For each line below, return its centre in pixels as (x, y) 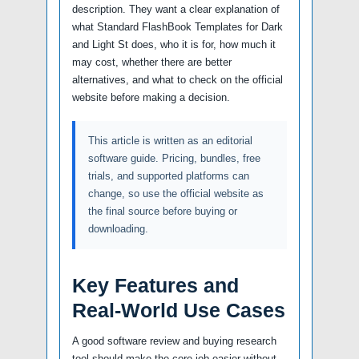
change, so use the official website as (176, 194)
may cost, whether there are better (152, 63)
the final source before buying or (163, 212)
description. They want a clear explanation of (176, 10)
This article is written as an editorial (170, 141)
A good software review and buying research (174, 341)
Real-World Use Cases (179, 311)
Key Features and (155, 286)
